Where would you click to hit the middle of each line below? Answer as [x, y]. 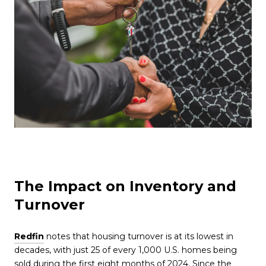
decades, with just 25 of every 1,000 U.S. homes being [126, 250]
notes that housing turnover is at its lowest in [139, 237]
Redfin [29, 237]
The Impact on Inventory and [125, 186]
